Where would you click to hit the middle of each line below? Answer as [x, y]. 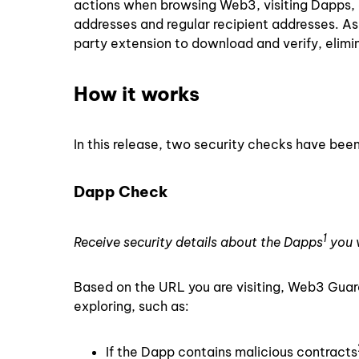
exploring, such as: [131, 306]
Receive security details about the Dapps [198, 242]
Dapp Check [121, 191]
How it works [137, 94]
